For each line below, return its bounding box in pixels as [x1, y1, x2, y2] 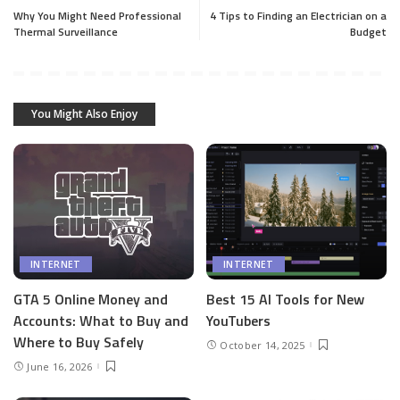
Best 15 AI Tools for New [206, 287, 364, 310]
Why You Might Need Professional [13, 7, 181, 25]
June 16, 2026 [27, 359, 93, 373]
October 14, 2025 [220, 337, 305, 352]
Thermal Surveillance [13, 23, 118, 41]
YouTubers [206, 309, 271, 331]
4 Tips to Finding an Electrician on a [210, 7, 387, 25]
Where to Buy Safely [13, 330, 144, 353]
